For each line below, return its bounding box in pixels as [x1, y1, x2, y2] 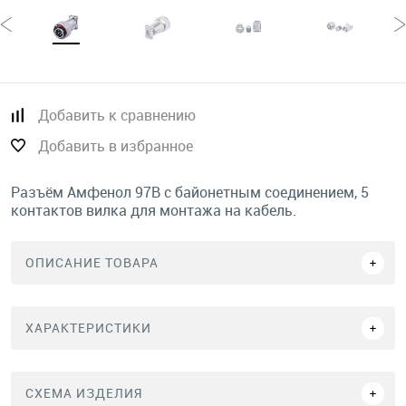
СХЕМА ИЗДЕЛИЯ [25, 384, 142, 401]
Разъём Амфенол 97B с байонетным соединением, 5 [11, 182, 369, 202]
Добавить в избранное [38, 136, 193, 156]
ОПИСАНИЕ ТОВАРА [25, 254, 159, 271]
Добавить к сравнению [38, 105, 196, 125]
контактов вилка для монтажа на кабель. [11, 200, 296, 220]
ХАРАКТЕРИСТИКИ [25, 319, 151, 336]
